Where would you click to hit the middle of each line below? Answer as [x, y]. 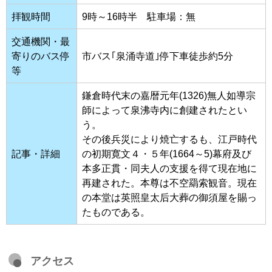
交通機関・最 [41, 41]
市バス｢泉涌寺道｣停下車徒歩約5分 [158, 56]
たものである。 [116, 212]
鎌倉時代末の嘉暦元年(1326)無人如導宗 [169, 95]
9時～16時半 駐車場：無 [139, 16]
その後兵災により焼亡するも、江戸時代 [169, 139]
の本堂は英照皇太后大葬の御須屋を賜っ [169, 197]
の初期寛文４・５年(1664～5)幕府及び [167, 153]
